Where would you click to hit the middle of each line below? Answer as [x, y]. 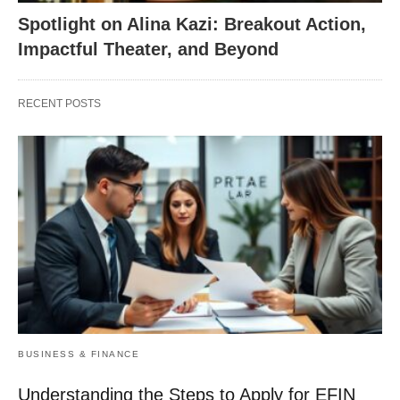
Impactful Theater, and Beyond [148, 49]
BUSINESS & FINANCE [79, 354]
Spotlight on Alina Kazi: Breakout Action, [192, 24]
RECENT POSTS [59, 104]
